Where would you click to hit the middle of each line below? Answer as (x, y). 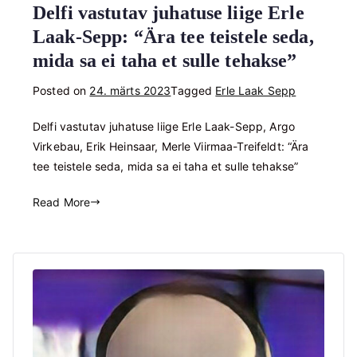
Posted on (61, 91)
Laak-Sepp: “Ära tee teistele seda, (173, 37)
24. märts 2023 (130, 91)
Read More (62, 202)
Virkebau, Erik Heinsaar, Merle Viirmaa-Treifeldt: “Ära (171, 147)
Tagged (193, 91)
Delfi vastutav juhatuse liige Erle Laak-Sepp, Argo (164, 127)
